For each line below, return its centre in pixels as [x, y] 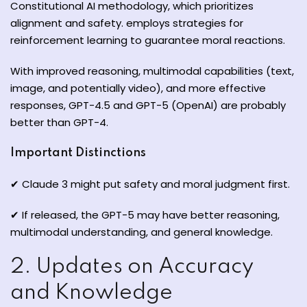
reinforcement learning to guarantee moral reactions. [148, 40]
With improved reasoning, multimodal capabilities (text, [152, 71]
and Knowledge [91, 293]
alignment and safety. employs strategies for [127, 23]
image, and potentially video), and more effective [138, 88]
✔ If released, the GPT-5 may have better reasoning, [145, 215]
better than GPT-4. [59, 122]
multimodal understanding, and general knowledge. [142, 232]
